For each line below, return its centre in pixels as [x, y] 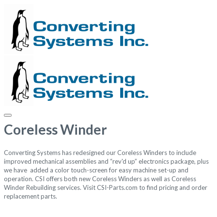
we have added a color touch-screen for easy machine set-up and [96, 170]
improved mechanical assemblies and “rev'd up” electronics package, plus [106, 162]
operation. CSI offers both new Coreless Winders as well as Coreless [100, 179]
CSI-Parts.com [117, 188]
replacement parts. [31, 196]
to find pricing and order [172, 188]
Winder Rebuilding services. [43, 188]
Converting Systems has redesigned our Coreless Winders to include [100, 153]
